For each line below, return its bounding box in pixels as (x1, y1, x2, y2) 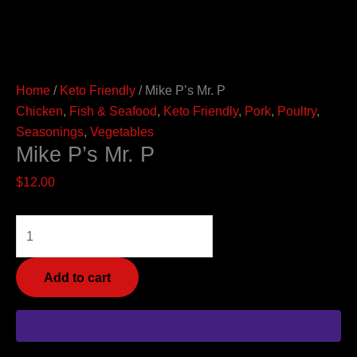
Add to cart (44, 269, 111, 284)
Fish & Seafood (69, 103, 157, 118)
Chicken (16, 103, 63, 118)
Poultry (277, 103, 316, 118)
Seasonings (16, 124, 84, 139)
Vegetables (90, 124, 154, 139)
